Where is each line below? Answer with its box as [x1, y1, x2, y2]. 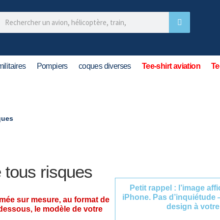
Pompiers [36, 62, 68, 70]
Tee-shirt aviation [141, 62, 201, 70]
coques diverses [78, 62, 131, 70]
